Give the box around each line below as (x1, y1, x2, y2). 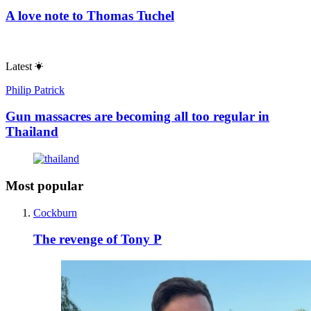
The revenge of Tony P (33, 232, 162, 247)
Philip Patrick (6, 83, 65, 96)
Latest (6, 60, 32, 72)
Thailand (6, 124, 58, 140)
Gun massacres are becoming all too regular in (6, 109, 269, 124)
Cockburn (33, 206, 77, 219)
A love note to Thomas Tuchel (6, 8, 174, 23)
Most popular (6, 178, 83, 193)
